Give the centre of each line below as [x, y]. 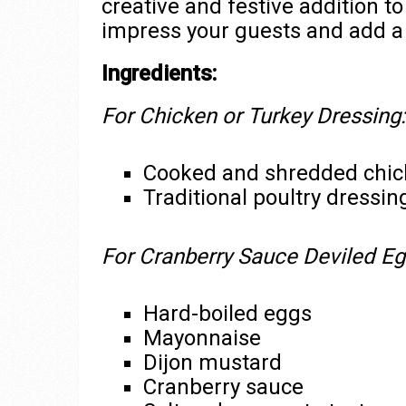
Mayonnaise [202, 338]
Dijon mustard [212, 363]
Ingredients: [159, 74]
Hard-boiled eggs [227, 314]
